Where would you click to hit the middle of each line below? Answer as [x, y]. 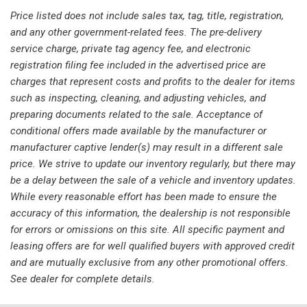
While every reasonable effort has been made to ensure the [144, 196]
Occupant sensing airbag [80, 51]
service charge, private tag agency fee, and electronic [131, 48]
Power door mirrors [69, 180]
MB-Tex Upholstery [67, 18]
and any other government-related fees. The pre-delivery [136, 32]
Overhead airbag [61, 98]
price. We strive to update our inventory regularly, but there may [153, 163]
